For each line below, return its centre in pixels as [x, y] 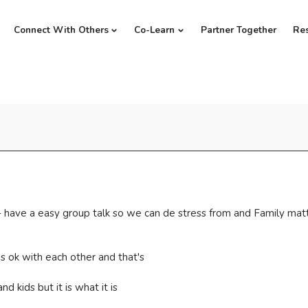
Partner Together [239, 30]
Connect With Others [61, 30]
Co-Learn [155, 30]
